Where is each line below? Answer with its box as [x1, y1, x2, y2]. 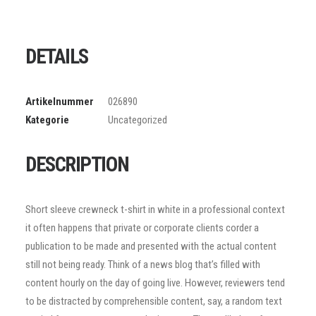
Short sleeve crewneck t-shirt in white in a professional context [25, 203, 285, 216]
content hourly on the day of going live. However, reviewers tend [25, 276, 285, 289]
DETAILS [25, 44, 88, 68]
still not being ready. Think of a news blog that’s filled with [25, 258, 260, 271]
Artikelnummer [25, 95, 94, 108]
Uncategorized [108, 114, 167, 126]
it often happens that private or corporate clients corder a [25, 221, 259, 234]
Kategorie [25, 114, 69, 126]
